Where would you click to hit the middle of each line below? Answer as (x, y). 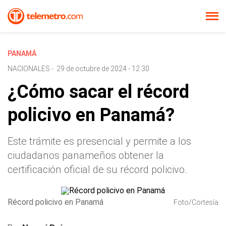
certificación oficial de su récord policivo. (97, 169)
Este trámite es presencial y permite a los (99, 141)
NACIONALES (29, 69)
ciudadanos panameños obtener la (86, 155)
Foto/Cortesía (196, 202)
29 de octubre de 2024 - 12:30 (103, 69)
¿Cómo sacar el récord (98, 92)
